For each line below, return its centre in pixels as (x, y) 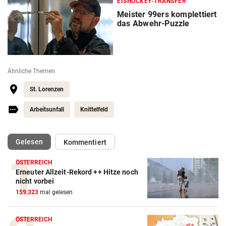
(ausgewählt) (64, 142)
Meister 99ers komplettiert (167, 15)
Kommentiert (85, 143)
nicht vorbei (35, 181)
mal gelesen (55, 192)
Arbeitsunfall (47, 110)
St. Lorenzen (47, 90)
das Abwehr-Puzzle (153, 24)
